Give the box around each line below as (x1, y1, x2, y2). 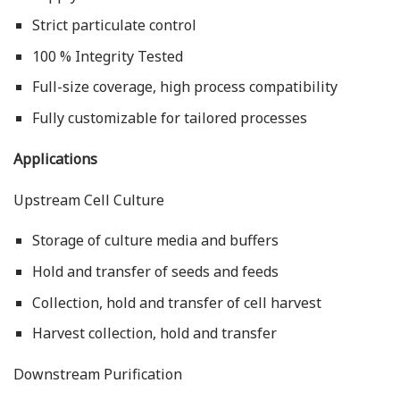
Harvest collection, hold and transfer (31, 323, 277, 344)
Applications (13, 148, 97, 169)
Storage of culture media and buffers (31, 230, 279, 251)
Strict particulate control (31, 15, 196, 36)
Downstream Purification (13, 363, 182, 384)
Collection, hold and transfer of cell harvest (31, 292, 321, 312)
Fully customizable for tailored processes (31, 107, 307, 128)
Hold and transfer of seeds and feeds (31, 261, 279, 281)
